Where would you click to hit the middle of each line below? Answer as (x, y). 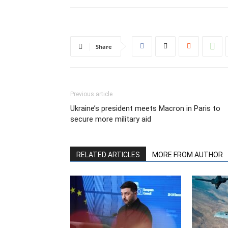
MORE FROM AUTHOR (188, 154)
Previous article (91, 94)
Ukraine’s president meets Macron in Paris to (145, 108)
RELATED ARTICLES (108, 154)
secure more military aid (111, 119)
